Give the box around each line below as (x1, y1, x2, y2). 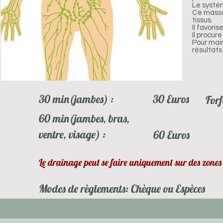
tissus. (192, 16, 214, 24)
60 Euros (153, 128, 190, 142)
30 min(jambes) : (39, 92, 113, 106)
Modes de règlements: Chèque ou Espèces (39, 182, 205, 196)
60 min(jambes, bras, (39, 111, 129, 125)
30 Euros (150, 92, 189, 106)
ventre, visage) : (39, 127, 106, 141)
